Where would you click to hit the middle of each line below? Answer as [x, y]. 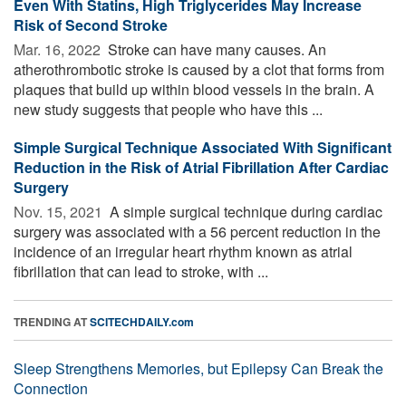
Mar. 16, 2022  [59, 49]
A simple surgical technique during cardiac [244, 211]
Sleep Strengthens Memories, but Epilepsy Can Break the [198, 368]
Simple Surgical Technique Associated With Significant [203, 147]
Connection [51, 388]
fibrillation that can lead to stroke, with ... [141, 271]
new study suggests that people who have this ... [168, 109]
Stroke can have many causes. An [215, 49]
